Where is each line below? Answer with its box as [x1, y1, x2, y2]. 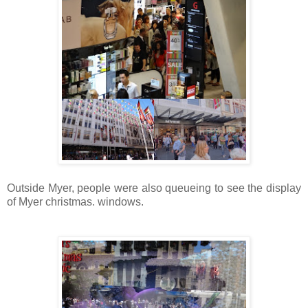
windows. [95, 196, 144, 208]
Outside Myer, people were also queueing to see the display [7, 182, 301, 195]
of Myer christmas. [7, 196, 95, 208]
